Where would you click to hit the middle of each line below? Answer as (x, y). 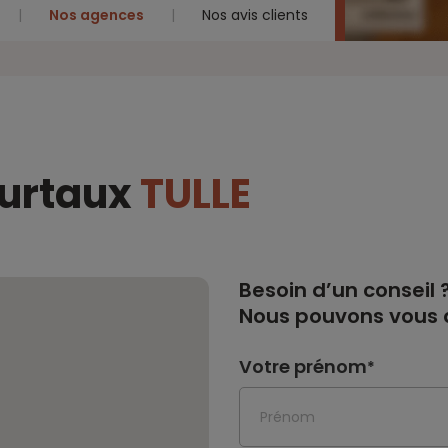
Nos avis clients (255, 15)
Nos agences (96, 15)
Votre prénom (303, 366)
